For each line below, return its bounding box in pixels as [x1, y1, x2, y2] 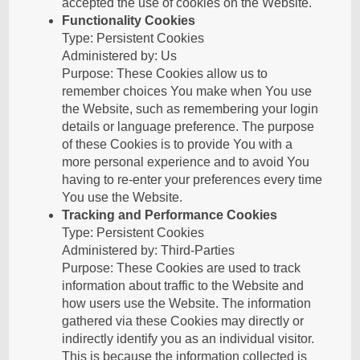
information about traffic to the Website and [62, 279, 305, 292]
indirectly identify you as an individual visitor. [62, 332, 315, 346]
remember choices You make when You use [62, 84, 313, 98]
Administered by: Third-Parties [62, 243, 235, 257]
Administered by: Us [62, 49, 178, 63]
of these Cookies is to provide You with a [62, 137, 293, 151]
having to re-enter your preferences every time [62, 173, 323, 186]
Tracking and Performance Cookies [62, 208, 278, 222]
